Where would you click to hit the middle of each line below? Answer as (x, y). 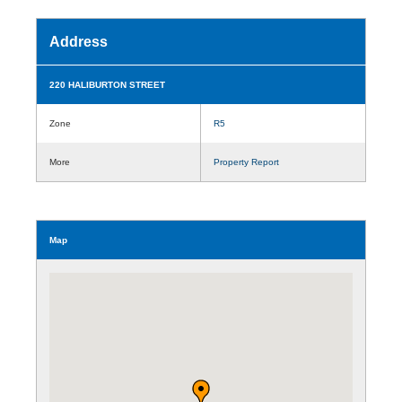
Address (79, 41)
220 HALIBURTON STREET (107, 84)
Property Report (246, 162)
